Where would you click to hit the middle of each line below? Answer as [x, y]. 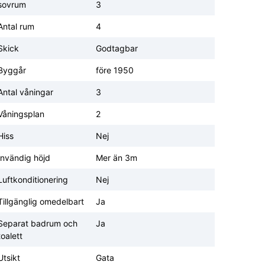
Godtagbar [117, 49]
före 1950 [115, 70]
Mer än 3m [117, 158]
